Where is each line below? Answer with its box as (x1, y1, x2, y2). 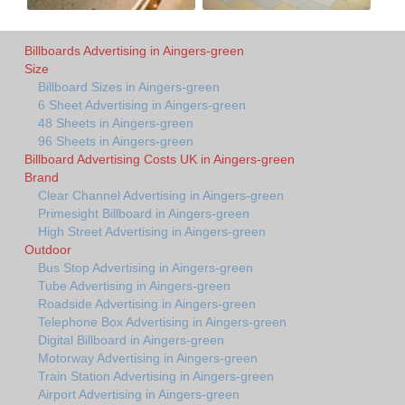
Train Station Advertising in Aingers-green (38, 368, 274, 383)
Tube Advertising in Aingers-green (38, 278, 231, 293)
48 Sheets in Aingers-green (38, 115, 193, 130)
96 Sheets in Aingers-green (38, 133, 193, 148)
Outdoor (24, 241, 71, 257)
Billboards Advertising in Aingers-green (24, 42, 244, 58)
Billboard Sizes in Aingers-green (38, 79, 220, 94)
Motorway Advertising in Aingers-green (38, 350, 258, 365)
